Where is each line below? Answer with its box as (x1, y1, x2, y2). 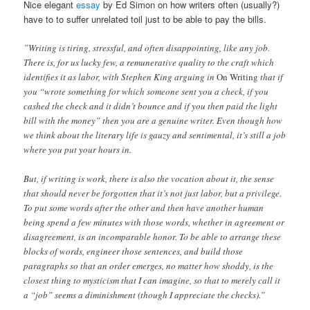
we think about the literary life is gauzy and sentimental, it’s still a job (24, 128, 286, 141)
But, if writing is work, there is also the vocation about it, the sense (24, 172, 275, 185)
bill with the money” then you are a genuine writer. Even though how (24, 113, 283, 127)
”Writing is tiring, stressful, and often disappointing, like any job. (24, 41, 271, 54)
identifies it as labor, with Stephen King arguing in (24, 70, 217, 83)
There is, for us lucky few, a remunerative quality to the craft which (24, 55, 275, 69)
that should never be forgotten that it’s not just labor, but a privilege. (24, 187, 282, 200)
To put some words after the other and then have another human (24, 201, 264, 215)
